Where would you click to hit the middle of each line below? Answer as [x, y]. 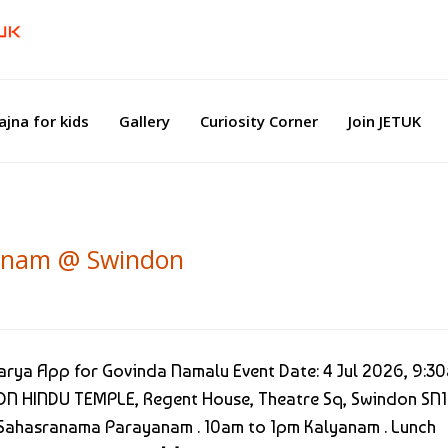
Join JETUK [384, 120]
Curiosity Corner [259, 120]
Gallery [144, 120]
